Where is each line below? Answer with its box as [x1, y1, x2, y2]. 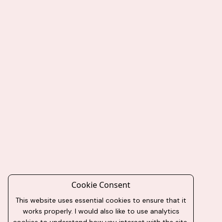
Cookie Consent [71, 179, 130, 190]
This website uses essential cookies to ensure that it [15, 196, 186, 205]
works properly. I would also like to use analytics [22, 207, 179, 216]
